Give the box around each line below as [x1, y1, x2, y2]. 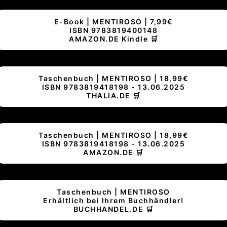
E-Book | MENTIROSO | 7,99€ [54, 17, 173, 26]
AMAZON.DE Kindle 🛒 [69, 34, 158, 43]
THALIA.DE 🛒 [86, 91, 141, 100]
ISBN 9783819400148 [69, 25, 158, 34]
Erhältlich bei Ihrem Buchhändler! [43, 196, 184, 205]
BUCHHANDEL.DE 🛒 [73, 204, 154, 213]
